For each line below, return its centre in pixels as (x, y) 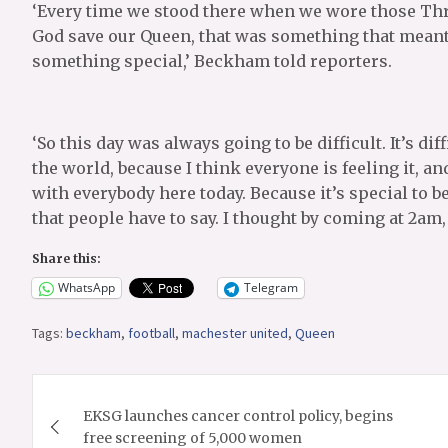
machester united (235, 332)
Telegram (271, 288)
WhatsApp (86, 288)
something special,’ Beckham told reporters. (212, 60)
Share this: (66, 258)
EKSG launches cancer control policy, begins (238, 415)
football (151, 332)
